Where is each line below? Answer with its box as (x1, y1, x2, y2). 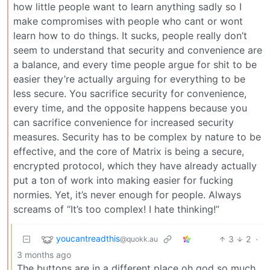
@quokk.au (120, 234, 158, 244)
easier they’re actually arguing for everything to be (13, 72, 245, 85)
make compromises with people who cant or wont (13, 14, 243, 27)
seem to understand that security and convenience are (13, 43, 262, 56)
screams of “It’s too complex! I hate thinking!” (13, 202, 219, 215)
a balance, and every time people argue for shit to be (13, 58, 257, 71)
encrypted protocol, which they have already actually (13, 159, 257, 172)
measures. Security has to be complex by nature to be (13, 130, 261, 143)
